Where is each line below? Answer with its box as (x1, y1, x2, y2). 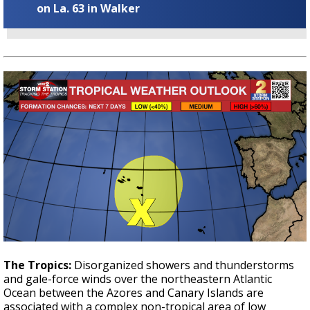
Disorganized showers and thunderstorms (74, 257, 294, 273)
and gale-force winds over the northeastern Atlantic (3, 271, 272, 286)
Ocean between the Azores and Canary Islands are (3, 284, 264, 300)
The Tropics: (3, 257, 74, 273)
